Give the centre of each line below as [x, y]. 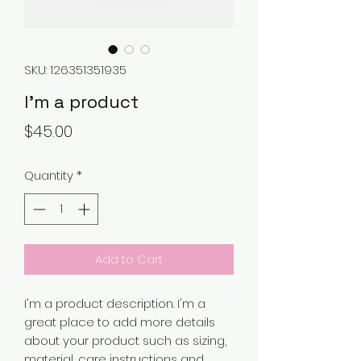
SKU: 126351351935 [75, 70]
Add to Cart [129, 259]
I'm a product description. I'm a [115, 303]
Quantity [49, 175]
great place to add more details [120, 322]
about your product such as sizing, [125, 340]
